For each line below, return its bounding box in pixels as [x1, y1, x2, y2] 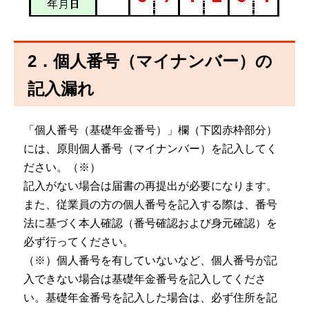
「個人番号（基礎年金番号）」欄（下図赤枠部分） [23, 123, 277, 136]
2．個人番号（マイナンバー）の [28, 52, 272, 71]
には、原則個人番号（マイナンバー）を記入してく [23, 142, 277, 154]
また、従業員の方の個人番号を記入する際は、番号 [23, 198, 277, 210]
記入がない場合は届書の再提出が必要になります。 [23, 179, 277, 192]
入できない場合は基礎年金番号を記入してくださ [23, 272, 266, 285]
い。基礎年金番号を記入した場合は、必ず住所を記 [23, 291, 277, 303]
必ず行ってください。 [23, 235, 134, 248]
